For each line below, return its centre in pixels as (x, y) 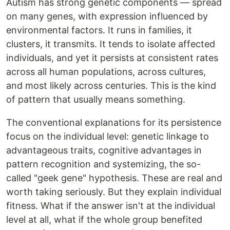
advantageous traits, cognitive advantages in (104, 150)
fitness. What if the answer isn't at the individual (111, 206)
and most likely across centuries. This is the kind (111, 86)
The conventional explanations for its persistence (114, 123)
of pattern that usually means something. (96, 100)
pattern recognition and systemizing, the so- (103, 164)
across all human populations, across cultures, (106, 72)
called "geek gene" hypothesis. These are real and (114, 178)
